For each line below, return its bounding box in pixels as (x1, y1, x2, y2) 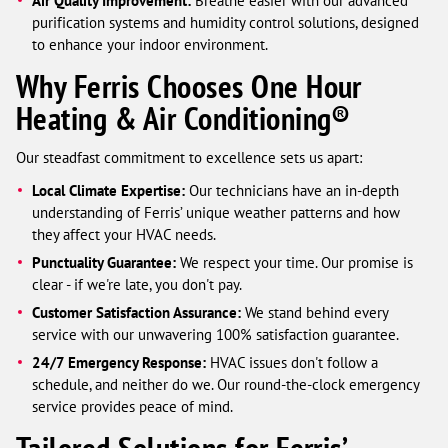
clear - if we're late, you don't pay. (32, 275, 243, 294)
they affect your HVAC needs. (32, 225, 217, 244)
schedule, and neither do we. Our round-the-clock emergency (32, 375, 420, 394)
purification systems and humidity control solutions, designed (32, 12, 420, 32)
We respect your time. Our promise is (176, 253, 414, 272)
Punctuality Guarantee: (32, 253, 177, 272)
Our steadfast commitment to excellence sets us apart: (16, 147, 362, 167)
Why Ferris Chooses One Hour (16, 65, 362, 107)
